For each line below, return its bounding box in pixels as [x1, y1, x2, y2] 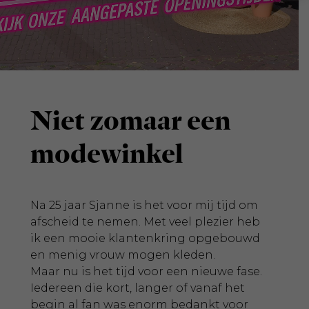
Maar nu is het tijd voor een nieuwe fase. [30, 265, 262, 278]
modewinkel [30, 137, 183, 170]
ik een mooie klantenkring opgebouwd [30, 232, 260, 245]
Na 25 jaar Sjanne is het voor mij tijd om [30, 199, 258, 212]
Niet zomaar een [30, 103, 231, 137]
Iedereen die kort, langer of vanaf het [30, 281, 245, 295]
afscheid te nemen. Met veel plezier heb [30, 215, 260, 228]
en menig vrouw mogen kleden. [30, 248, 215, 261]
